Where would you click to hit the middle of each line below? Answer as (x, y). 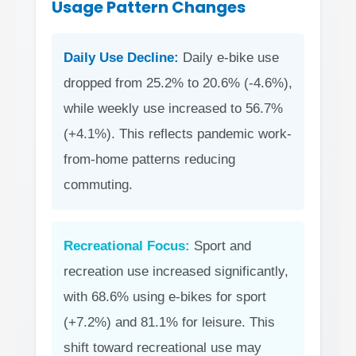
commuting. (98, 185)
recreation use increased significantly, (176, 272)
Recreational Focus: (127, 246)
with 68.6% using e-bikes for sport (165, 297)
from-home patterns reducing (149, 160)
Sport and (221, 246)
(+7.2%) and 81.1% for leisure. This (169, 323)
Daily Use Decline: (121, 58)
